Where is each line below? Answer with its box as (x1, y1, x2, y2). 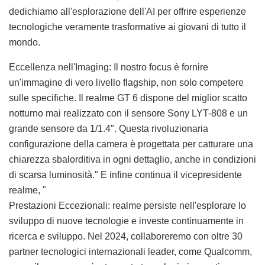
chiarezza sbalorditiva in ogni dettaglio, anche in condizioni (9, 154, 256, 165)
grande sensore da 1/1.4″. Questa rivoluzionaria (9, 124, 208, 134)
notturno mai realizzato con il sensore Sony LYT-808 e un (9, 108, 248, 119)
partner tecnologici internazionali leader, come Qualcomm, (9, 247, 252, 257)
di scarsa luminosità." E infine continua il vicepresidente (9, 170, 242, 180)
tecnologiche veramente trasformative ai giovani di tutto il (9, 22, 246, 33)
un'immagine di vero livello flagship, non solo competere (9, 77, 244, 88)
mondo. (9, 37, 40, 48)
